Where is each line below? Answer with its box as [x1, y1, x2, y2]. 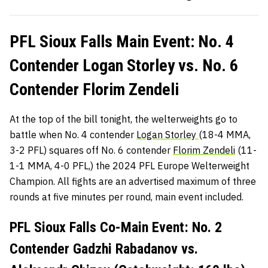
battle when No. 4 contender [10, 129, 136, 141]
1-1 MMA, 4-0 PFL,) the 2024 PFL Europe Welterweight [10, 160, 249, 172]
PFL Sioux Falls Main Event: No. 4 [10, 32, 234, 51]
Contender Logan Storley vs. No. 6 [10, 56, 238, 75]
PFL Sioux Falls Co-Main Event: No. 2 [10, 219, 222, 236]
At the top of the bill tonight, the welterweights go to [10, 113, 237, 125]
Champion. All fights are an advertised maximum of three [10, 175, 256, 187]
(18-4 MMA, [199, 129, 251, 141]
